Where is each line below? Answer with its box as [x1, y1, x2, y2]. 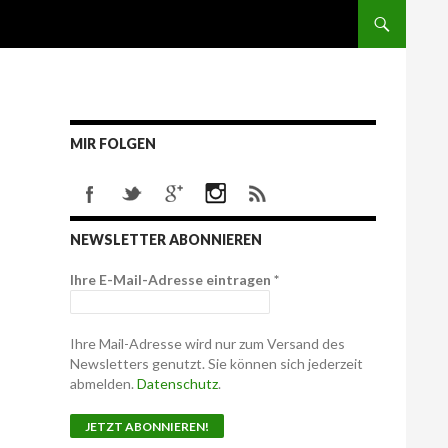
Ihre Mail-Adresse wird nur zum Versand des [70, 335, 345, 352]
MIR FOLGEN [70, 135, 156, 152]
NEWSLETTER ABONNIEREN [70, 231, 262, 248]
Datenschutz [137, 375, 218, 392]
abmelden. [70, 375, 137, 392]
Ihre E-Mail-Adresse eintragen [70, 271, 274, 288]
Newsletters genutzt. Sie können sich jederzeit [70, 355, 363, 372]
